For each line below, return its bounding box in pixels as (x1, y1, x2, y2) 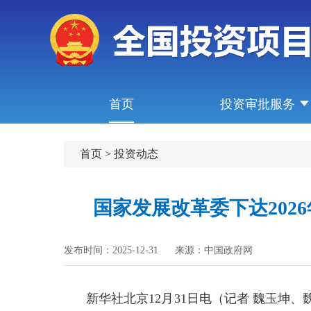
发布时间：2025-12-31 (64, 245, 158, 255)
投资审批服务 (220, 97, 295, 111)
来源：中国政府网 (175, 245, 253, 255)
